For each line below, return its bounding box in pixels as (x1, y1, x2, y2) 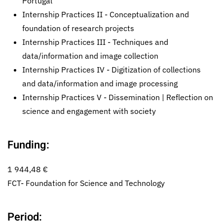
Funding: (7, 137, 49, 153)
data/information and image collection (22, 51, 158, 61)
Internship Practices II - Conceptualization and (22, 9, 189, 19)
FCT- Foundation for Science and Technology (7, 178, 165, 188)
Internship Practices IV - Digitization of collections (22, 65, 201, 74)
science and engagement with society (22, 106, 156, 116)
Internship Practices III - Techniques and (22, 37, 168, 47)
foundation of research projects (22, 23, 134, 33)
